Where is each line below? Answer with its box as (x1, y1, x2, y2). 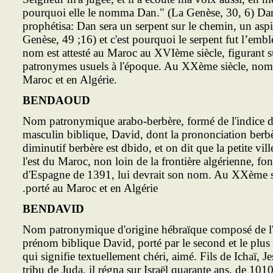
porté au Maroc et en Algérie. (26, 182, 158, 194)
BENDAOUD (23, 94, 90, 107)
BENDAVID (23, 202, 84, 215)
